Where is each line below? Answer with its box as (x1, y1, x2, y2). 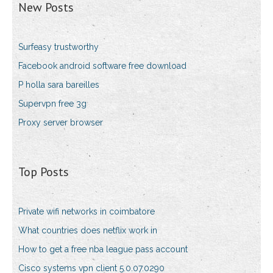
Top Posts (18, 164, 69, 180)
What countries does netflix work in (18, 225, 157, 236)
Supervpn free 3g (18, 99, 87, 109)
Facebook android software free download (18, 61, 186, 71)
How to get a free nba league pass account (18, 244, 188, 255)
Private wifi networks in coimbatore (18, 207, 155, 217)
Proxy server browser (18, 118, 103, 128)
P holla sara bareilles (18, 80, 99, 90)
